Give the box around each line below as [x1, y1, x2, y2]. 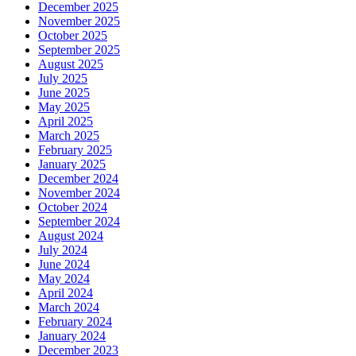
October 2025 [38, 28, 107, 42]
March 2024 [38, 300, 99, 314]
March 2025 [38, 128, 99, 142]
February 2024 [38, 314, 112, 328]
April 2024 [38, 285, 93, 300]
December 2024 [38, 171, 118, 185]
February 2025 [38, 142, 112, 157]
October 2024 [38, 199, 107, 214]
